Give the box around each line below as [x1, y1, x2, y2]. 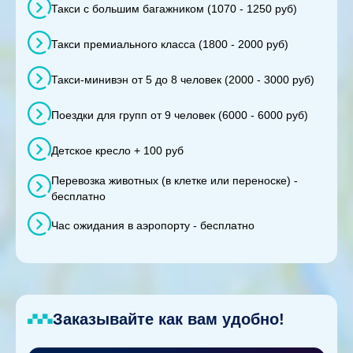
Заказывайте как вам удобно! [53, 310, 284, 328]
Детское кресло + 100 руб [51, 144, 184, 158]
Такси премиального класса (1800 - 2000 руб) [51, 38, 288, 51]
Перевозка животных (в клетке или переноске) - [51, 173, 298, 187]
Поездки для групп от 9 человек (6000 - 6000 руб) [51, 109, 308, 122]
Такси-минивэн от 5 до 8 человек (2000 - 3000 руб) [51, 73, 314, 87]
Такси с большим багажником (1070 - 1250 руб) [51, 2, 297, 16]
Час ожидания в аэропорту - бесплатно [51, 219, 255, 232]
